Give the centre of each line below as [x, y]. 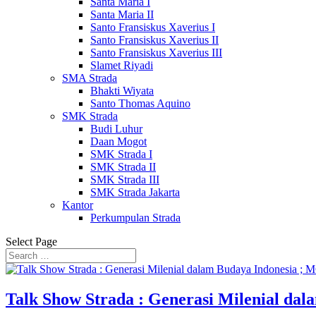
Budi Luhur [116, 129]
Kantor [78, 205]
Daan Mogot [119, 141]
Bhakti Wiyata [122, 91]
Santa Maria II [122, 14]
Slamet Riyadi [122, 65]
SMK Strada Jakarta [135, 192]
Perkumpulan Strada [135, 218]
